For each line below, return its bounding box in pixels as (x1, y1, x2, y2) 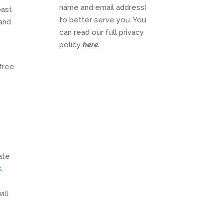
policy (59, 40, 83, 49)
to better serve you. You (59, 15, 147, 24)
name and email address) (59, 3, 147, 12)
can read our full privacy (59, 28, 144, 37)
